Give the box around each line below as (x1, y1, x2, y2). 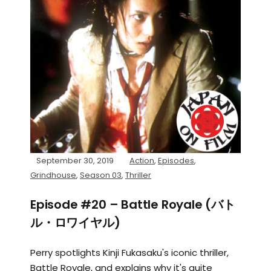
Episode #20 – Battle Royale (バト (30, 196, 235, 213)
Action (129, 155, 154, 166)
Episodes (158, 155, 194, 166)
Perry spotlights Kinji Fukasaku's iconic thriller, (30, 246, 229, 259)
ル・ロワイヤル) (30, 214, 120, 231)
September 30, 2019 (36, 155, 114, 166)
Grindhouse (30, 169, 76, 181)
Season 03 (80, 169, 122, 181)
